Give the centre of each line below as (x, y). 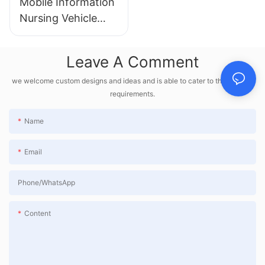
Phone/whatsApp (46, 182)
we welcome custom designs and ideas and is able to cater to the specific (132, 80)
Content (38, 213)
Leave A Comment (132, 62)
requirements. (132, 93)
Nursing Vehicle (58, 18)
